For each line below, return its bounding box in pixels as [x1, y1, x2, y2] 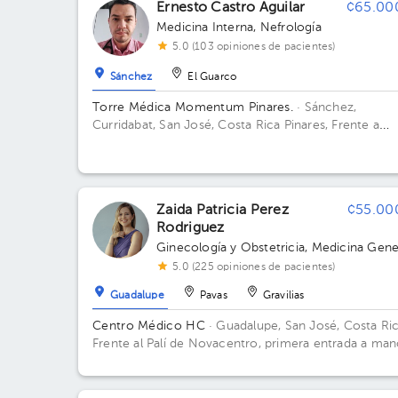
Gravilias [262, 291, 305, 302]
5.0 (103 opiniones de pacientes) [172, 42, 336, 52]
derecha [92, 355, 140, 368]
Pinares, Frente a [283, 119, 379, 131]
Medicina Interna [156, 21, 254, 34]
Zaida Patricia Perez [156, 203, 290, 218]
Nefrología [259, 21, 322, 34]
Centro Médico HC [92, 320, 205, 332]
